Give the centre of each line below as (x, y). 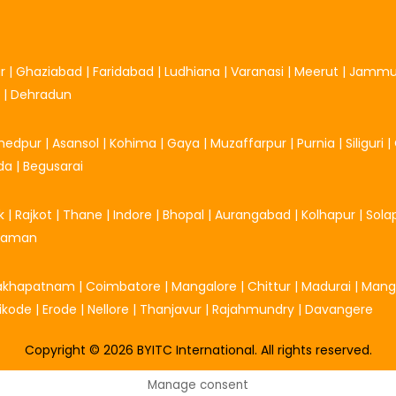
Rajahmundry (255, 309)
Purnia (316, 143)
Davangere (339, 309)
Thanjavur (171, 309)
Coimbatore (123, 286)
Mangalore (204, 286)
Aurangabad (253, 214)
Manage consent (198, 385)
